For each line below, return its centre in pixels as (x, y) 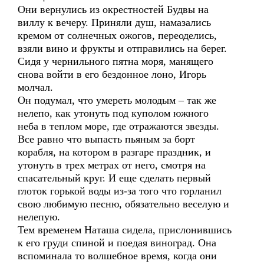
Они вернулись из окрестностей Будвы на (113, 9)
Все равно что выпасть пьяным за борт (106, 139)
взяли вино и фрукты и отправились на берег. (122, 48)
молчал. (37, 87)
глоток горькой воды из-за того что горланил (120, 191)
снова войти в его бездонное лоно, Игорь (112, 74)
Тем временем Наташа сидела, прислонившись (125, 230)
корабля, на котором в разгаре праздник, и (114, 152)
